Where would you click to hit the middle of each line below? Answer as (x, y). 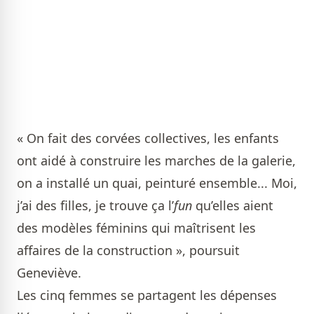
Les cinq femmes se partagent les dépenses (147, 295)
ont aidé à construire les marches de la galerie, (156, 161)
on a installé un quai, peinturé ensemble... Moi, (157, 183)
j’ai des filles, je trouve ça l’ (95, 205)
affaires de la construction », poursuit (128, 250)
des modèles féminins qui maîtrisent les (136, 228)
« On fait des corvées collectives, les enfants (148, 138)
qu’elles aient (233, 205)
